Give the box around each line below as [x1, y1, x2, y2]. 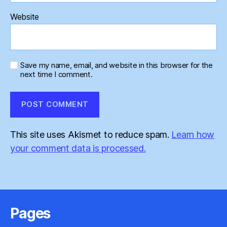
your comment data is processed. [10, 142, 146, 154]
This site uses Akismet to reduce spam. [10, 129, 172, 140]
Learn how [171, 129, 215, 140]
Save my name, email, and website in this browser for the [20, 60, 213, 70]
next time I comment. [20, 69, 93, 79]
